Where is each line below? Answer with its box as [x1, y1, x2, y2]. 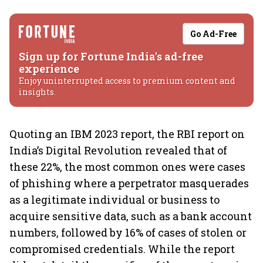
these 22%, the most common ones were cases [9, 160, 245, 174]
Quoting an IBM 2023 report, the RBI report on [9, 127, 245, 141]
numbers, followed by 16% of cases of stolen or [9, 225, 247, 240]
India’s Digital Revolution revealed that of [9, 143, 227, 157]
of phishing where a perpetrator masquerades [9, 176, 249, 190]
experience [19, 62, 79, 76]
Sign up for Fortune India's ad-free [19, 49, 203, 63]
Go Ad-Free [190, 28, 237, 39]
